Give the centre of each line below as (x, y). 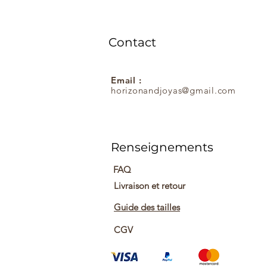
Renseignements (162, 147)
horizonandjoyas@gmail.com (173, 90)
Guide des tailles (147, 207)
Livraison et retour (150, 185)
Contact (132, 42)
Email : (126, 80)
